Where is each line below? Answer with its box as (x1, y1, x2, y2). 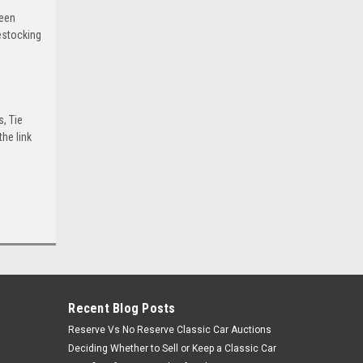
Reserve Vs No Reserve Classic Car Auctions (68, 323, 272, 335)
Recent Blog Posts (68, 300, 176, 316)
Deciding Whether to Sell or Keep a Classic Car (68, 342, 277, 354)
